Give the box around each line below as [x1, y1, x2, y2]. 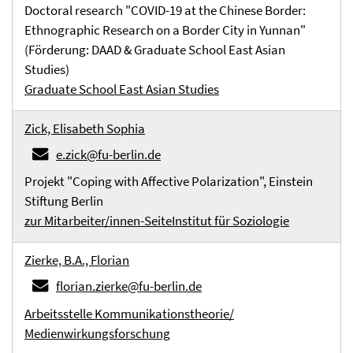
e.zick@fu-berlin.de [56, 146, 161, 163]
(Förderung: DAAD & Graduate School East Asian [24, 41, 285, 58]
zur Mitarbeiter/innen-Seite [24, 212, 172, 229]
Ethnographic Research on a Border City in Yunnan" [24, 21, 306, 39]
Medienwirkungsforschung [24, 325, 170, 342]
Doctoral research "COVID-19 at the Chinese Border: [24, 2, 306, 19]
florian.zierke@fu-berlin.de [56, 277, 202, 295]
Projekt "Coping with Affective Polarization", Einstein [24, 173, 313, 190]
